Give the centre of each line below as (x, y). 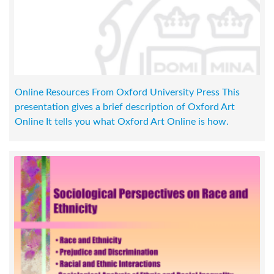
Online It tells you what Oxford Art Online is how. (122, 122)
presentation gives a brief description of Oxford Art (125, 107)
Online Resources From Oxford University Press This (127, 93)
